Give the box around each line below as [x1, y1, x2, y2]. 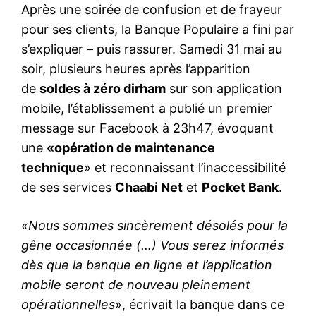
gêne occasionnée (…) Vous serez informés [21, 238, 284, 253]
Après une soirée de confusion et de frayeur [21, 2, 282, 18]
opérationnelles [21, 297, 115, 312]
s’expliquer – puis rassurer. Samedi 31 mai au [21, 42, 282, 57]
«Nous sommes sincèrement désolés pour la [21, 218, 288, 233]
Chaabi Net [115, 180, 183, 195]
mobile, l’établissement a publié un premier [21, 101, 272, 116]
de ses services [21, 180, 115, 195]
